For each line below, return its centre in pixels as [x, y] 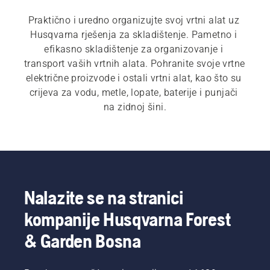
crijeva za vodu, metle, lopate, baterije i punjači [133, 93]
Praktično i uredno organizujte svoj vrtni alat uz [134, 20]
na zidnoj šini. [135, 107]
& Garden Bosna [83, 241]
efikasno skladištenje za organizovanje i [134, 49]
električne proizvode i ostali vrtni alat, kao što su [133, 78]
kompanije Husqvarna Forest [127, 219]
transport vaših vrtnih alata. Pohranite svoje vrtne [135, 64]
